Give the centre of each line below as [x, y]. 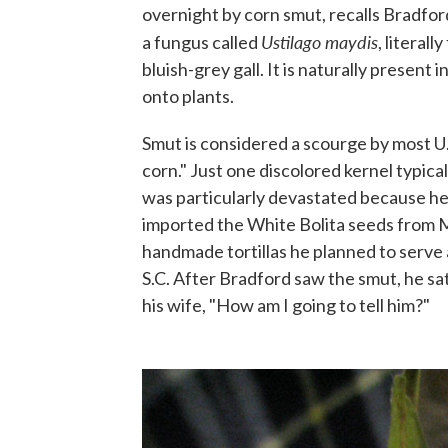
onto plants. [188, 96]
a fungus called [201, 42]
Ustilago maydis [319, 42]
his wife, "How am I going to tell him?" [286, 305]
